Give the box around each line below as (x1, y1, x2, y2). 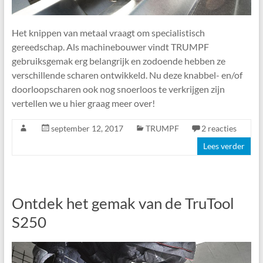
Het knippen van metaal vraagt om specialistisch (11, 27, 205, 39)
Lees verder (203, 141, 245, 151)
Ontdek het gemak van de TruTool (11, 194, 234, 213)
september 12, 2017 (50, 123, 123, 134)
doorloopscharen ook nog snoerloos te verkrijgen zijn (11, 83, 225, 95)
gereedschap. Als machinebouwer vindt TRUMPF (11, 41, 209, 53)
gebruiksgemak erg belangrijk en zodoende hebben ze (11, 55, 225, 67)
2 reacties (201, 123, 237, 134)
